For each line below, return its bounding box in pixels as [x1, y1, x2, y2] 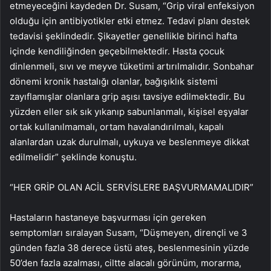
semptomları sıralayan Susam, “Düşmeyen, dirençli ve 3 [10, 227, 247, 238]
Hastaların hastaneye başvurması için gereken [10, 212, 206, 223]
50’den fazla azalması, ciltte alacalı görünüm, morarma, [10, 257, 241, 269]
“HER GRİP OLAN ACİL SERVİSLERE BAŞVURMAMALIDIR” [10, 181, 253, 193]
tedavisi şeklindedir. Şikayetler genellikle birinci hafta [10, 30, 237, 42]
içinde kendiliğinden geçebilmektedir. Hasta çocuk [10, 45, 224, 57]
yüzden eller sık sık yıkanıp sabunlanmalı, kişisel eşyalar [10, 106, 249, 117]
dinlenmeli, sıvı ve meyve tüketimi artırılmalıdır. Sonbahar [10, 60, 254, 72]
